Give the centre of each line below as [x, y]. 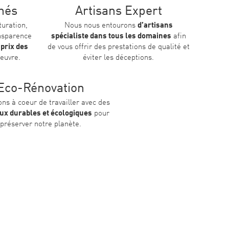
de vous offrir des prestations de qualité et [118, 47]
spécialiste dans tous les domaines [111, 36]
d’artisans [155, 26]
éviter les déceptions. [119, 58]
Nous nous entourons [101, 26]
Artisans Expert [118, 11]
